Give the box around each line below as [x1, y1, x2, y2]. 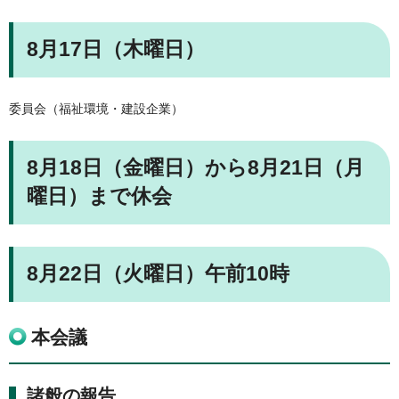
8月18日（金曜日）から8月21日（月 [27, 156, 364, 180]
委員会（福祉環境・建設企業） [9, 102, 183, 117]
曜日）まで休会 [27, 184, 172, 208]
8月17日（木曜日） [27, 37, 205, 61]
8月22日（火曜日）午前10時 [27, 262, 289, 286]
